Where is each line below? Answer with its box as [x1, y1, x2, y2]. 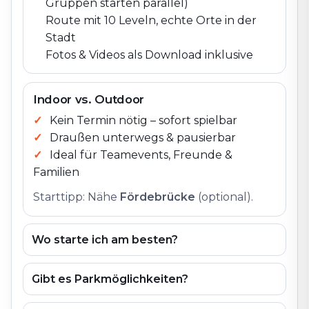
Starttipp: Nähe [33, 190, 117, 203]
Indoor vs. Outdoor [33, 92, 144, 106]
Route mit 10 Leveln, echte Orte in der [46, 14, 257, 27]
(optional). [198, 190, 253, 203]
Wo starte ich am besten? [32, 233, 178, 246]
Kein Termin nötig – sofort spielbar [50, 114, 237, 127]
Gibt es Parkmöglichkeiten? [32, 272, 188, 286]
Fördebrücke [120, 190, 195, 203]
